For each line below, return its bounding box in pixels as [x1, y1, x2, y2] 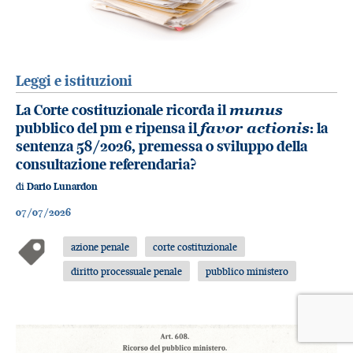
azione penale [71, 240, 130, 253]
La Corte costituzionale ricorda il [16, 100, 229, 119]
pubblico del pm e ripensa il [16, 118, 200, 137]
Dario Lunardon [27, 180, 98, 193]
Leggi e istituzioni [16, 72, 132, 91]
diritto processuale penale [71, 265, 183, 278]
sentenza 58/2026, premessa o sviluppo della [16, 136, 307, 155]
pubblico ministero [206, 265, 289, 278]
